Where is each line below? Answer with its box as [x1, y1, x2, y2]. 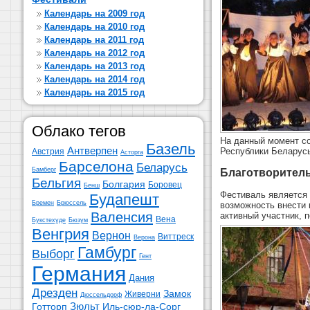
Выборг [32, 247, 75, 261]
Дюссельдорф [80, 291, 122, 298]
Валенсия [91, 209, 153, 225]
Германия [32, 262, 126, 285]
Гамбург [77, 244, 136, 262]
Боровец [148, 181, 182, 189]
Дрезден [32, 286, 77, 300]
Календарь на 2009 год [44, 8, 145, 19]
